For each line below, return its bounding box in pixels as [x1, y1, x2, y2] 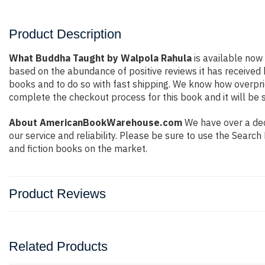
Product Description [9, 27, 121, 41]
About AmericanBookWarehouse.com [9, 117, 182, 128]
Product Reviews [9, 186, 106, 201]
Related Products [9, 239, 108, 254]
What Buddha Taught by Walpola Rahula [9, 52, 192, 64]
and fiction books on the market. [9, 143, 147, 154]
